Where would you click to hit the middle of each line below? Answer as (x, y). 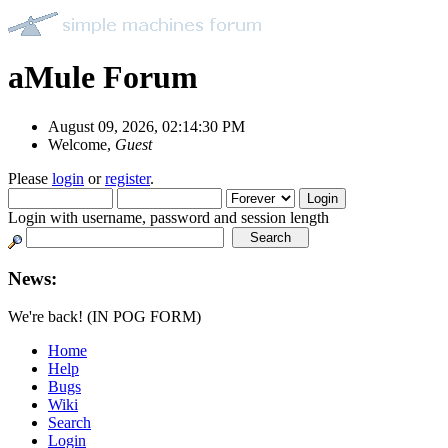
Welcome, (81, 144)
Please (30, 178)
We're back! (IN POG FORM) (104, 317)
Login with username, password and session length (168, 217)
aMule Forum (103, 77)
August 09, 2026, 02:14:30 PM (146, 126)
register (127, 178)
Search (69, 423)
